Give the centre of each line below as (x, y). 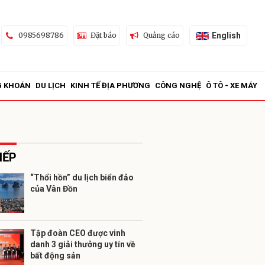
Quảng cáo (161, 35)
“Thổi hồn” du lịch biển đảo (82, 177)
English (226, 35)
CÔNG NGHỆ (178, 85)
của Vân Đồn (54, 189)
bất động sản (55, 256)
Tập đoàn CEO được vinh (78, 233)
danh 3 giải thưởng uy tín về (83, 244)
